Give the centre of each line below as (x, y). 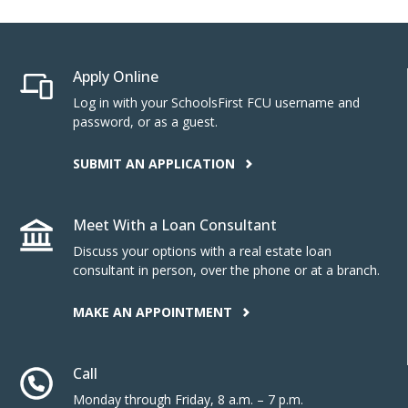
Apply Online (116, 77)
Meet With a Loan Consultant (175, 225)
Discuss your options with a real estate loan (202, 251)
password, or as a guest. (145, 122)
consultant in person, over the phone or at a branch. (226, 270)
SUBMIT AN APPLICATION (156, 164)
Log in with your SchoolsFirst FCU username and (216, 103)
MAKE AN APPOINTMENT (154, 312)
